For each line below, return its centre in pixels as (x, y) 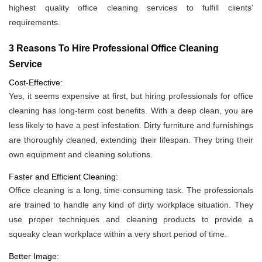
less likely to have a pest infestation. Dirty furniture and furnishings (131, 125)
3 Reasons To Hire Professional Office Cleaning (114, 49)
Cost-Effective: (36, 83)
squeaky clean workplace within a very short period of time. (118, 234)
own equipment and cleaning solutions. (81, 155)
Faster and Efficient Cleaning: (63, 177)
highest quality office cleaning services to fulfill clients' (131, 8)
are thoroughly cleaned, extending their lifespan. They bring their (131, 140)
